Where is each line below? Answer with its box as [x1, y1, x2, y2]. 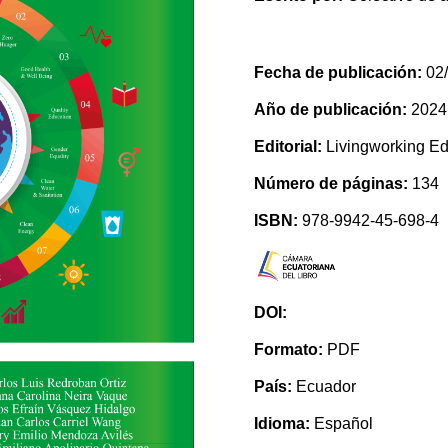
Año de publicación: [253, 101, 411, 119]
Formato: [253, 341, 323, 359]
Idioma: [253, 415, 310, 433]
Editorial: [253, 138, 322, 156]
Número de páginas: [253, 175, 408, 193]
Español [309, 415, 373, 433]
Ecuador [291, 378, 356, 396]
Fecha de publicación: [253, 64, 422, 82]
